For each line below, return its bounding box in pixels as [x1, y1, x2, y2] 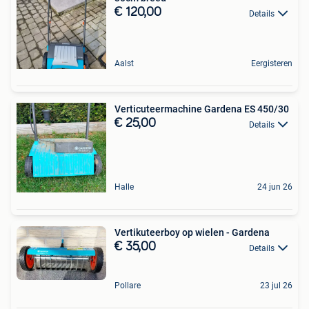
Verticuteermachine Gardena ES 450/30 [114, 103, 289, 115]
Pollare [114, 280, 141, 290]
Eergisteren [251, 59, 292, 69]
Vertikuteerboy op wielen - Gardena [114, 227, 270, 239]
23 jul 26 [260, 280, 292, 290]
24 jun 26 [257, 182, 292, 192]
